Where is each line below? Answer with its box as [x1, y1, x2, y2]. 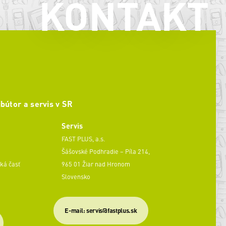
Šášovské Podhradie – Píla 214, [62, 147, 151, 155]
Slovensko [62, 172, 90, 181]
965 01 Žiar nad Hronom [62, 159, 130, 168]
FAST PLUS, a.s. [62, 134, 105, 143]
